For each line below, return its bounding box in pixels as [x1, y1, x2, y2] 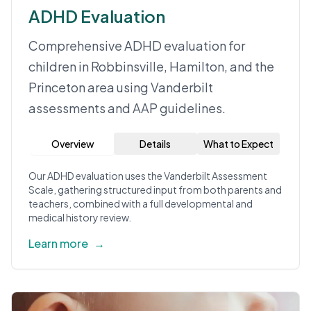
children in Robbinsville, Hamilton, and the [28, 58, 274, 74]
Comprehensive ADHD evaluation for [28, 37, 245, 53]
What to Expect [203, 137, 274, 150]
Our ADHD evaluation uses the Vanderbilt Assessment [28, 169, 267, 182]
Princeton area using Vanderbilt [28, 79, 213, 95]
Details [140, 137, 171, 150]
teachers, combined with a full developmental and [28, 197, 253, 210]
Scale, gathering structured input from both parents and [28, 183, 282, 196]
